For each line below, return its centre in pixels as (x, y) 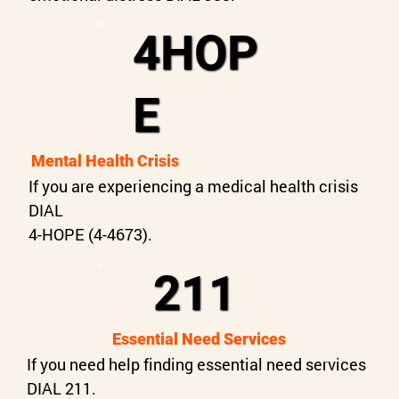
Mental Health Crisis (106, 161)
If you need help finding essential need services (196, 364)
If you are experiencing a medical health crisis (193, 186)
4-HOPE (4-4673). (90, 234)
